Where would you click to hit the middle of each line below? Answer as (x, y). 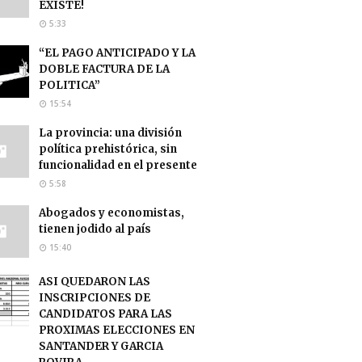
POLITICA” (69, 85)
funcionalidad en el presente (118, 165)
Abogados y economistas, (112, 213)
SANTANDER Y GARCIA (101, 346)
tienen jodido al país (95, 229)
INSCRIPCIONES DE (95, 297)
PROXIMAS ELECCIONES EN (117, 330)
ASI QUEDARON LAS (95, 281)
